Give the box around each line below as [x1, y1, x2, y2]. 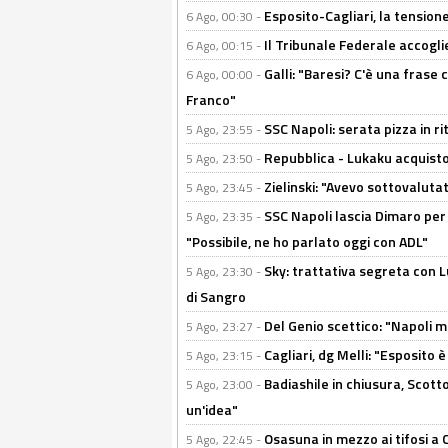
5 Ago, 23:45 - [186, 178, 264, 197]
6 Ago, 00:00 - [186, 65, 264, 84]
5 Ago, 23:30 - [186, 262, 264, 281]
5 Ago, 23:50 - [186, 149, 264, 168]
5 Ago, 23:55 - [186, 120, 264, 139]
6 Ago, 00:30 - [186, 7, 264, 26]
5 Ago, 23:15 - [186, 346, 264, 365]
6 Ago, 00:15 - [186, 36, 264, 55]
